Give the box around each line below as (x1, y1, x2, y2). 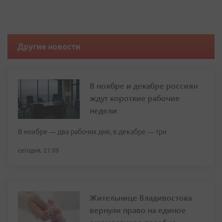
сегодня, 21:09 (18, 147, 59, 154)
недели (90, 105, 117, 115)
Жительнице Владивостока (90, 192, 192, 203)
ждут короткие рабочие (90, 93, 180, 103)
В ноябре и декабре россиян (90, 80, 198, 91)
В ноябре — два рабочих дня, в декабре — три (18, 128, 166, 136)
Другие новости (17, 42, 80, 51)
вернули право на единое (90, 205, 186, 215)
